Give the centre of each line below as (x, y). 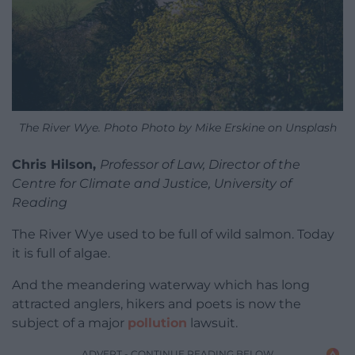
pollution (157, 323)
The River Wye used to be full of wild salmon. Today (173, 235)
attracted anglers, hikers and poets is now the (157, 304)
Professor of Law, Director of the (200, 165)
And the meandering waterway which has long (161, 285)
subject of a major (70, 323)
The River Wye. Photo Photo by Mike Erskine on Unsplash (177, 128)
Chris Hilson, (56, 165)
